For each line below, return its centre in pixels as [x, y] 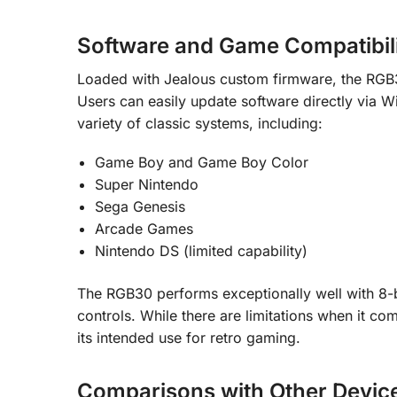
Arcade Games [144, 229]
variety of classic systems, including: [200, 123]
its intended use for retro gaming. [189, 338]
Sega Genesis [140, 207]
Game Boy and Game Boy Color [202, 163]
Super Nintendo [147, 185]
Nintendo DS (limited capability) [201, 251]
